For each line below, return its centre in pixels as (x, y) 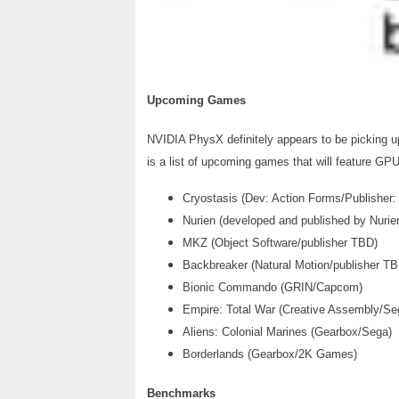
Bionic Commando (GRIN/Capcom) (273, 287)
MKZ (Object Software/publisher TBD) (280, 242)
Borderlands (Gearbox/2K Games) (270, 354)
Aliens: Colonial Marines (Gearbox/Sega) (287, 331)
